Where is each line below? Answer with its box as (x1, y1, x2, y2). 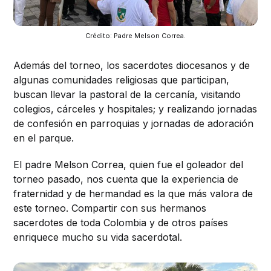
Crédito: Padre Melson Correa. (85, 31, 186, 40)
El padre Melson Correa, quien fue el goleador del (13, 158, 244, 171)
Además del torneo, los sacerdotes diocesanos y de (13, 59, 250, 71)
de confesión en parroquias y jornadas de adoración (13, 117, 254, 129)
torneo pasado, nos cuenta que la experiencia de (13, 172, 239, 185)
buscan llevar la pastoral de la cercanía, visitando (13, 88, 241, 100)
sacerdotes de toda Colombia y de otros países (13, 216, 229, 229)
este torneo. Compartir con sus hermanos (13, 201, 207, 214)
